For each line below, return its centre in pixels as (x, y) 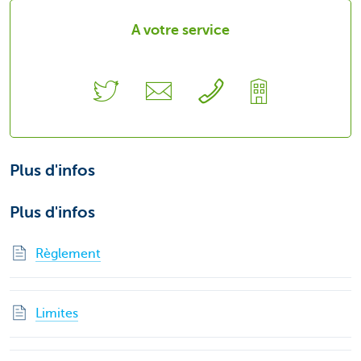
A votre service (180, 30)
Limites (57, 313)
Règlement (68, 253)
